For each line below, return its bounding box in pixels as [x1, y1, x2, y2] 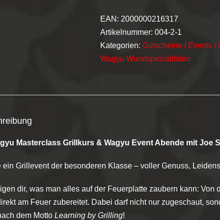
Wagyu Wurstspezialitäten [100, 55, 191, 63]
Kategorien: [100, 41, 142, 50]
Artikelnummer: [100, 28, 155, 36]
